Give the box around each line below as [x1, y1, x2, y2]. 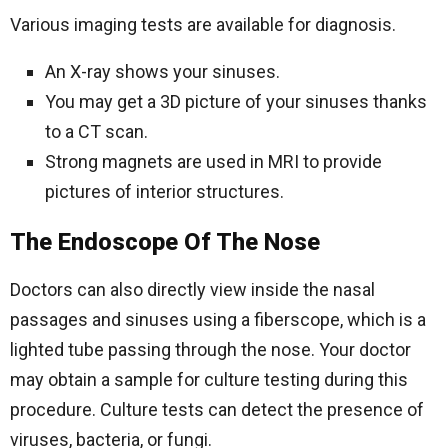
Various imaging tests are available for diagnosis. [10, 14, 396, 35]
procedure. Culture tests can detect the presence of [10, 399, 424, 420]
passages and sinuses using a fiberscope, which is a [10, 309, 426, 330]
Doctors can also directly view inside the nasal [10, 279, 375, 300]
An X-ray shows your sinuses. [45, 61, 280, 82]
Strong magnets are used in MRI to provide [45, 151, 382, 172]
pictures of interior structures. [45, 181, 284, 202]
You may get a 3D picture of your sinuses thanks [45, 91, 427, 112]
